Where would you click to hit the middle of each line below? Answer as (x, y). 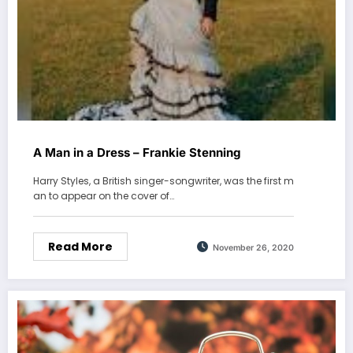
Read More (80, 247)
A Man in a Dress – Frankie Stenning (137, 153)
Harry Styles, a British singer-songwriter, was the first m (163, 181)
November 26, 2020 (253, 247)
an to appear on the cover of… (104, 196)
